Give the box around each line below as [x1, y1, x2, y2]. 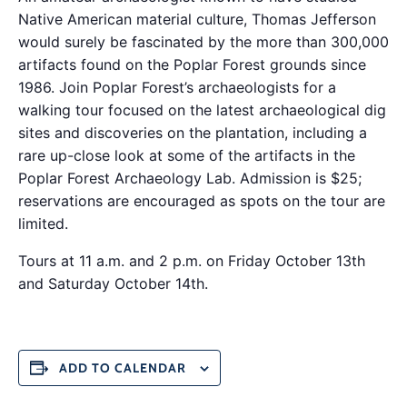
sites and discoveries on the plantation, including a [18, 123, 367, 142]
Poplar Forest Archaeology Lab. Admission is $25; [18, 168, 362, 187]
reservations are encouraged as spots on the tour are [18, 191, 385, 210]
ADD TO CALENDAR [59, 359, 186, 376]
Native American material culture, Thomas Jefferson [18, 9, 376, 28]
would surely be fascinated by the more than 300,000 [18, 32, 389, 51]
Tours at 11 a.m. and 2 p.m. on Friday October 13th [18, 251, 365, 270]
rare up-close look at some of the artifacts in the [18, 145, 355, 164]
